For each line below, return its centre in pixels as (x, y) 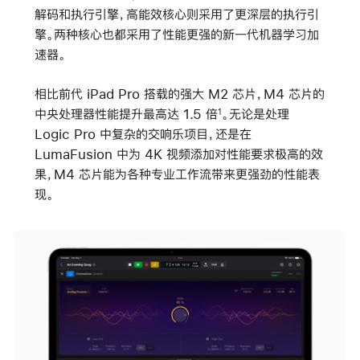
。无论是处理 (255, 114)
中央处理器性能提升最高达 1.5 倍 (126, 114)
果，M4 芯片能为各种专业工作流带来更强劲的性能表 (177, 174)
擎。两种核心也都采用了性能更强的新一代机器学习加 (176, 34)
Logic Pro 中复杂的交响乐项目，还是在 (143, 134)
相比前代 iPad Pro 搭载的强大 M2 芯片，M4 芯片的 (179, 94)
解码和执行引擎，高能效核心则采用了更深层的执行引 (176, 14)
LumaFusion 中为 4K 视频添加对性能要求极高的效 (178, 154)
